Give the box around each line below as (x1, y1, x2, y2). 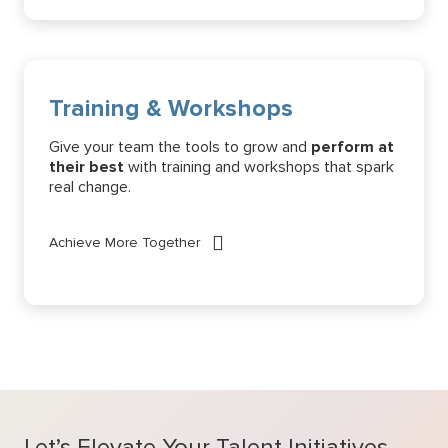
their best (49, 156, 124, 177)
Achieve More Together (49, 233, 200, 251)
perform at (311, 136, 394, 157)
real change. (49, 176, 131, 197)
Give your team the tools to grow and (49, 136, 311, 157)
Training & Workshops (49, 93, 293, 123)
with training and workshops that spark (124, 156, 394, 177)
